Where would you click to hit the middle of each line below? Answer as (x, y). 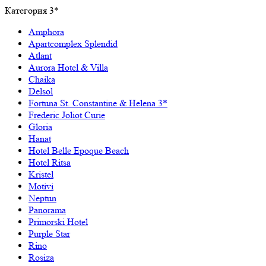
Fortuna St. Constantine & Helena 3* (98, 103)
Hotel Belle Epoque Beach (79, 150)
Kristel (41, 174)
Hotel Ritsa (50, 162)
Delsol (41, 91)
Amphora (46, 31)
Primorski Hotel (58, 221)
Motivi (41, 186)
